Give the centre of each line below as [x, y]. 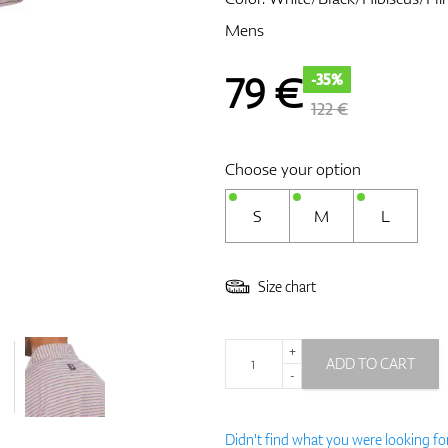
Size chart [286, 287]
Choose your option [292, 169]
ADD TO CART [370, 364]
